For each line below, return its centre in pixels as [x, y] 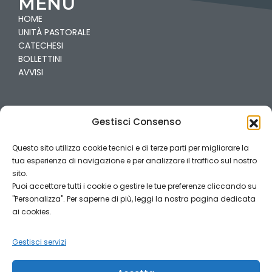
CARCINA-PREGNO [56, 141]
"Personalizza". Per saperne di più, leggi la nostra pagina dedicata [134, 199]
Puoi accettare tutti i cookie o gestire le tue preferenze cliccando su [134, 186]
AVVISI [31, 72]
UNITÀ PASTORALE [54, 32]
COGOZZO [41, 167]
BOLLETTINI [40, 59]
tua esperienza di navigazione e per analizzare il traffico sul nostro [134, 161]
